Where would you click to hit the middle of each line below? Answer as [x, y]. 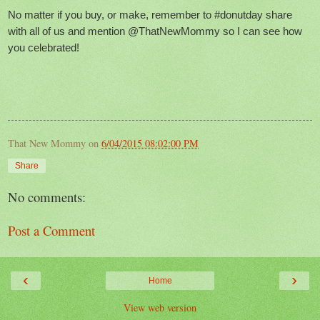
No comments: [47, 197]
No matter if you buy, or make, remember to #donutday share [150, 14]
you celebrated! [44, 47]
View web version [160, 308]
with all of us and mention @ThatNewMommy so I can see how [155, 31]
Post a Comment [51, 230]
